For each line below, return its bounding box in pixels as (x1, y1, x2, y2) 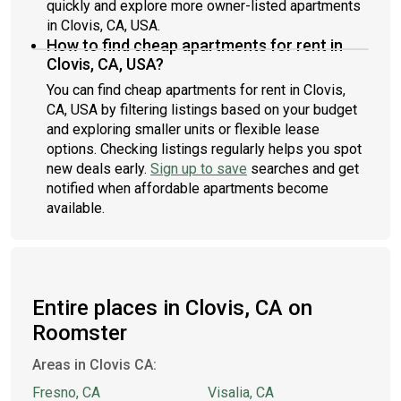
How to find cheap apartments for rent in (47, 36, 343, 55)
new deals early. (47, 160, 150, 177)
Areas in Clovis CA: (32, 356, 157, 373)
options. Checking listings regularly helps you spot (47, 141, 362, 158)
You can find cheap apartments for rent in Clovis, (47, 81, 346, 98)
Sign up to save (150, 160, 247, 177)
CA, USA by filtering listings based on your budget (47, 101, 357, 118)
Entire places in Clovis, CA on (32, 295, 312, 320)
